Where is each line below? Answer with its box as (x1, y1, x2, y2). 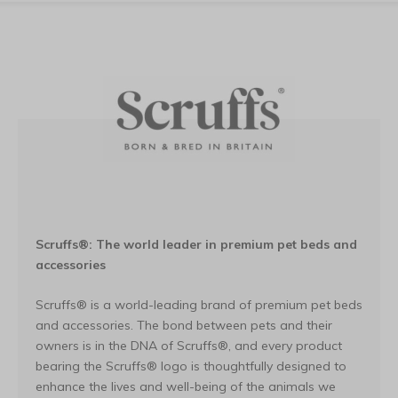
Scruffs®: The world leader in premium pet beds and (36, 236, 357, 252)
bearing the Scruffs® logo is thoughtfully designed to (36, 358, 346, 374)
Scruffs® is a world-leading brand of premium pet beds (36, 297, 362, 313)
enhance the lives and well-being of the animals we (36, 378, 336, 394)
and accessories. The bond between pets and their (36, 317, 332, 333)
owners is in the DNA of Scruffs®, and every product (36, 338, 342, 354)
